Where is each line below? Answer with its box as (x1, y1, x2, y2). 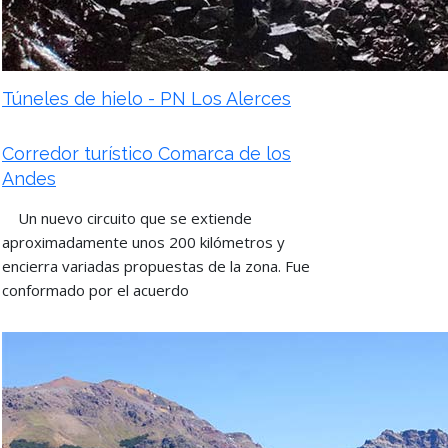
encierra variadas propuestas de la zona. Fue (2, 256, 310, 276)
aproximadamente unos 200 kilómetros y (2, 232, 285, 252)
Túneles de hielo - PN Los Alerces (2, 88, 291, 109)
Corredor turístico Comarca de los (2, 143, 291, 164)
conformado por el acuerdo (2, 280, 189, 300)
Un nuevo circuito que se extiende (2, 208, 252, 228)
